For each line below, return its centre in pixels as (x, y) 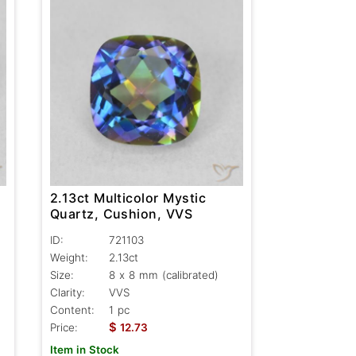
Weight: (69, 258)
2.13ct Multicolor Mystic (128, 198)
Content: (72, 310)
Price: (64, 328)
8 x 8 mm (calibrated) (163, 275)
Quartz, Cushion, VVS (121, 214)
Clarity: (67, 293)
